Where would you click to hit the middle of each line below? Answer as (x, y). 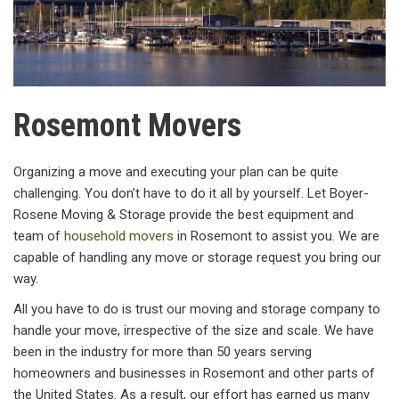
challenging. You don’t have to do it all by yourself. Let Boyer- (191, 194)
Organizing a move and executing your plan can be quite (176, 172)
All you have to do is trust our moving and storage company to (197, 309)
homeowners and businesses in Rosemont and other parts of (194, 374)
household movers (119, 236)
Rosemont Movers (127, 126)
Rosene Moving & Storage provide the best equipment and (183, 215)
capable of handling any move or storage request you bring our (197, 258)
